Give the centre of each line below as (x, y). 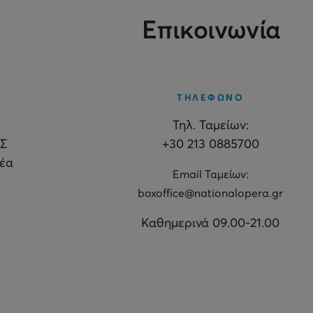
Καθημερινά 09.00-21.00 (211, 223)
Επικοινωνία (211, 31)
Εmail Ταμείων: (210, 174)
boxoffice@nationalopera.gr (211, 193)
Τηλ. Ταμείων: (210, 125)
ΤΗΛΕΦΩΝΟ (211, 98)
